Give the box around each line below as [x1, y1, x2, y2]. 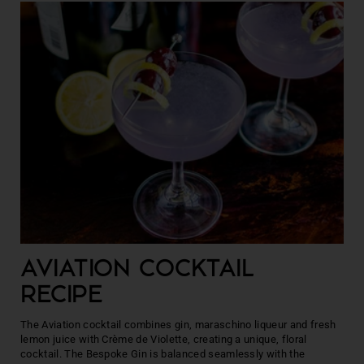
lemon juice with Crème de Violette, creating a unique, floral [20, 333, 307, 345]
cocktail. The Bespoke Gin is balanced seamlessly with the [20, 348, 305, 360]
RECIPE [20, 285, 103, 308]
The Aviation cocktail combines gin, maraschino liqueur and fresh [20, 318, 336, 331]
